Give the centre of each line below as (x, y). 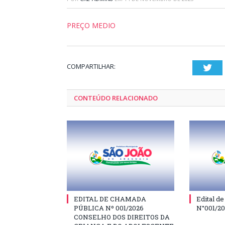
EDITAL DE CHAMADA (110, 199)
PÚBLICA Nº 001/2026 (109, 208)
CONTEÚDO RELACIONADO (116, 98)
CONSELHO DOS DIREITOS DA (122, 217)
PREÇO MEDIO (91, 25)
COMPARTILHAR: (91, 66)
